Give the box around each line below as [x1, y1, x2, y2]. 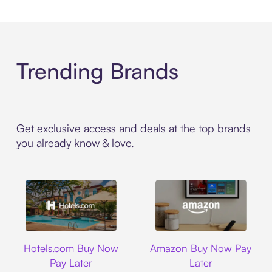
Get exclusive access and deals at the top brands [16, 121, 251, 135]
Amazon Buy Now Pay [150, 242, 252, 255]
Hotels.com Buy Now [24, 242, 119, 255]
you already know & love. [16, 136, 134, 150]
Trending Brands [16, 57, 178, 85]
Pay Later [50, 256, 93, 270]
